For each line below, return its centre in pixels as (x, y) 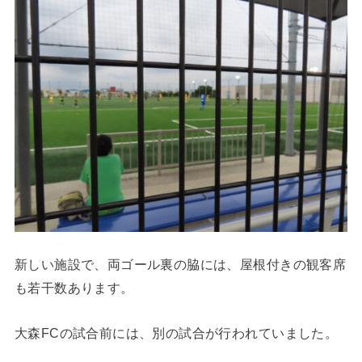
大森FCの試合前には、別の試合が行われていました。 (176, 333)
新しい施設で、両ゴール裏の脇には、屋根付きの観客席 (180, 265)
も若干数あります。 (74, 288)
